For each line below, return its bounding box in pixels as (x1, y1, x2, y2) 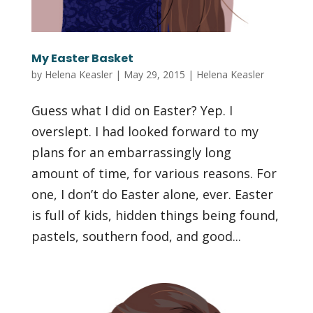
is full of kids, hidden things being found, (31, 207, 279, 224)
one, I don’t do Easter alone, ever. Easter (31, 186, 273, 203)
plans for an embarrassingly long (31, 144, 231, 161)
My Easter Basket (31, 50, 133, 67)
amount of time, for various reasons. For (31, 165, 277, 182)
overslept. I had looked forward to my (31, 123, 259, 140)
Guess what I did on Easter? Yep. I (31, 102, 233, 119)
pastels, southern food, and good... (31, 228, 241, 245)
